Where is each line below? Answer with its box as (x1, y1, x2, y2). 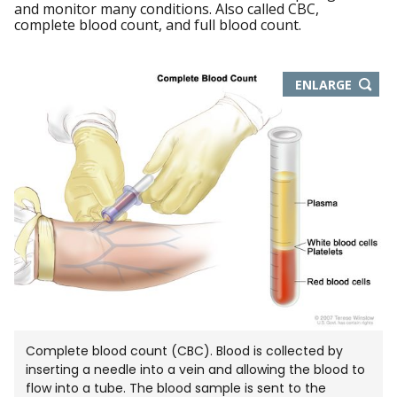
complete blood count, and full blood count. (14, 15, 301, 35)
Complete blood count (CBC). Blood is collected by (26, 342, 344, 361)
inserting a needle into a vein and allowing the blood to (26, 361, 366, 379)
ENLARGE (294, 75, 352, 93)
